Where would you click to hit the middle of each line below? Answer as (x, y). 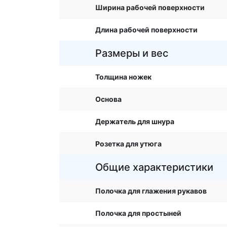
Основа (108, 99)
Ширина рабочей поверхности (150, 7)
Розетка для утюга (128, 144)
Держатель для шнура (135, 121)
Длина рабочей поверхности (146, 30)
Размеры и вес (132, 53)
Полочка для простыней (138, 213)
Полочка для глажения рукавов (151, 191)
